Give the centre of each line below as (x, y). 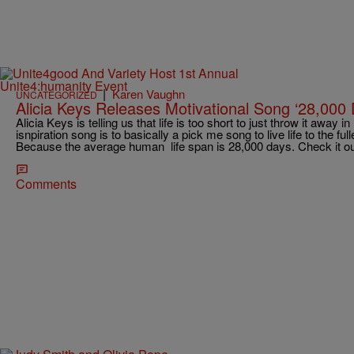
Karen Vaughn (149, 94)
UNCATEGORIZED (56, 95)
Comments (46, 184)
